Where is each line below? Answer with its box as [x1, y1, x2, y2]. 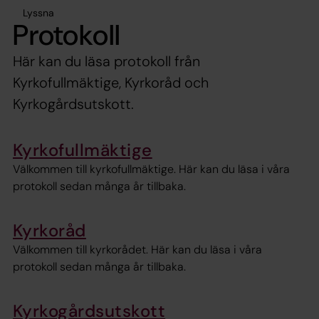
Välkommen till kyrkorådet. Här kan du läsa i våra [13, 242, 262, 258]
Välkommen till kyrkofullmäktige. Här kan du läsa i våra [13, 162, 290, 177]
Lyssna [23, 6, 54, 19]
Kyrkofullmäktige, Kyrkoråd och [13, 73, 209, 92]
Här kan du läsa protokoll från [13, 51, 200, 70]
